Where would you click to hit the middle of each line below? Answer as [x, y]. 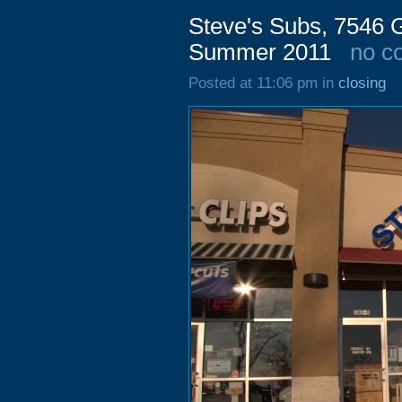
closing [362, 83]
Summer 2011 [260, 52]
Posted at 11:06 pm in [263, 83]
